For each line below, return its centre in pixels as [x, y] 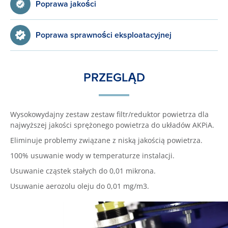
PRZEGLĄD [114, 77]
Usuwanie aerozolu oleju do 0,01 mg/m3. [80, 186]
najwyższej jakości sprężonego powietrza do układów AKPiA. [112, 125]
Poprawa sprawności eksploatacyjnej [104, 35]
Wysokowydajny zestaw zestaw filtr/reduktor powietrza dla [109, 114]
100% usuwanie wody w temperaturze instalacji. [92, 155]
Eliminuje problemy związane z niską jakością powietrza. [106, 140]
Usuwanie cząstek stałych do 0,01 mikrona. [83, 171]
